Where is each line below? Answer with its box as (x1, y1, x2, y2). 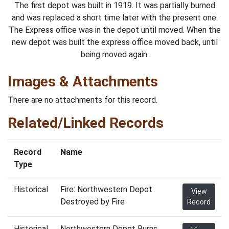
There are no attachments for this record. (8, 95, 157, 105)
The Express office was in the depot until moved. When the (8, 25, 221, 35)
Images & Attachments (8, 73, 158, 90)
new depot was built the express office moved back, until (11, 37, 218, 47)
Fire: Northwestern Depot (60, 184, 152, 194)
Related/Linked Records (8, 114, 164, 131)
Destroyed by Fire (60, 196, 125, 207)
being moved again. (80, 49, 149, 59)
